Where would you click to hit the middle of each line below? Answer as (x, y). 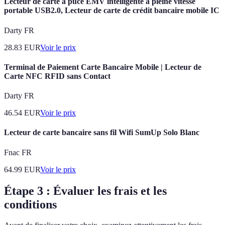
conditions (30, 204)
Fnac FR (18, 152)
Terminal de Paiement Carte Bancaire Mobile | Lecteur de (103, 67)
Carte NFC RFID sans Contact (57, 76)
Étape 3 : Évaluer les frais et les (85, 191)
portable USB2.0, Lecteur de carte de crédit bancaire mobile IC (112, 11)
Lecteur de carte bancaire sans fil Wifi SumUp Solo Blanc (102, 133)
